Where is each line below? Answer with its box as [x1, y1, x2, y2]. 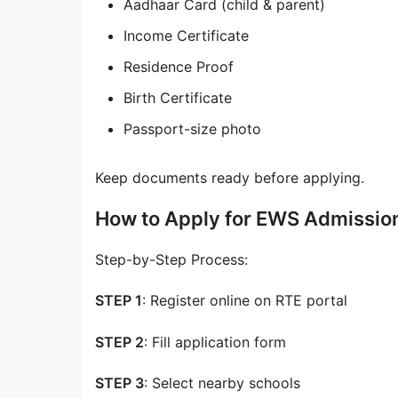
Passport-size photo [123, 120, 261, 139]
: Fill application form [144, 332, 286, 351]
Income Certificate [123, 27, 249, 45]
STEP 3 [95, 373, 144, 392]
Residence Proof [123, 58, 234, 76]
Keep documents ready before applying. [95, 169, 364, 187]
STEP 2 [95, 332, 144, 351]
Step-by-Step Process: [95, 251, 248, 269]
